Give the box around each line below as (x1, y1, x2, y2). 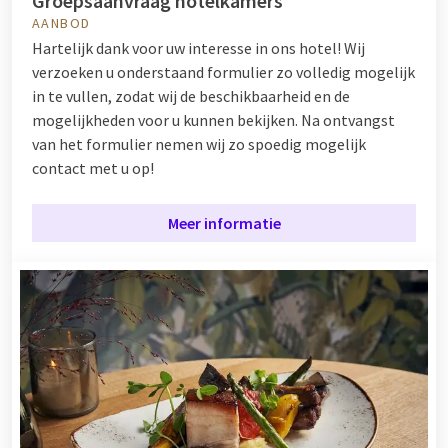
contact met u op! (32, 157, 157, 178)
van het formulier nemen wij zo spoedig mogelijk (32, 133, 366, 154)
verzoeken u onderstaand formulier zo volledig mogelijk (32, 61, 415, 82)
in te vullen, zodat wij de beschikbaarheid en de (32, 85, 350, 106)
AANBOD (32, 13, 91, 32)
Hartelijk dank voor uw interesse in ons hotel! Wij (32, 37, 365, 58)
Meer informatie (167, 212, 281, 233)
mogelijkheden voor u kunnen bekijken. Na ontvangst (32, 109, 395, 130)
